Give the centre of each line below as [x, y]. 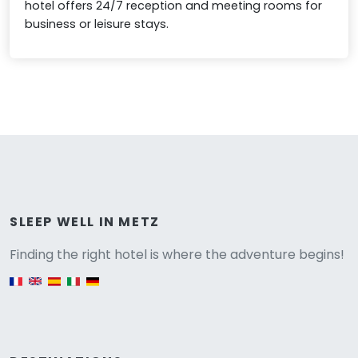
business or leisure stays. [97, 24]
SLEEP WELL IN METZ [85, 221]
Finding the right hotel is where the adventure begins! [177, 254]
